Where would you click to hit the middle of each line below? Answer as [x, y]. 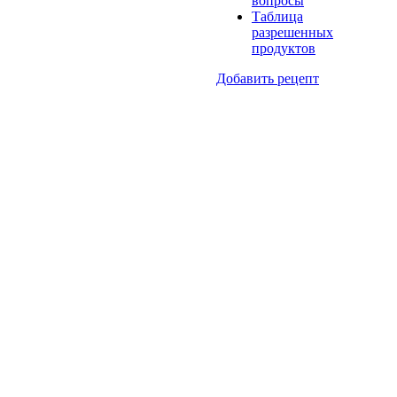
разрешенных [292, 33]
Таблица [277, 17]
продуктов [284, 49]
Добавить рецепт [268, 79]
